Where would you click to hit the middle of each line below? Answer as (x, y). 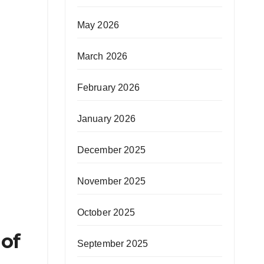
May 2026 (98, 25)
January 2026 (106, 119)
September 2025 (113, 244)
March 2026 (102, 56)
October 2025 (106, 212)
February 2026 (108, 88)
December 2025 (111, 150)
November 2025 (111, 181)
